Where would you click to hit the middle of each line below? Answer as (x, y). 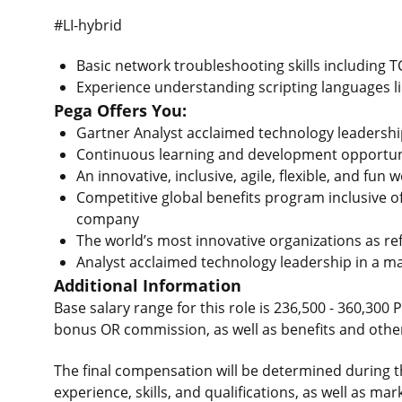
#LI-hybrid (88, 25)
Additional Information (148, 285)
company (107, 219)
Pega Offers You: (120, 110)
